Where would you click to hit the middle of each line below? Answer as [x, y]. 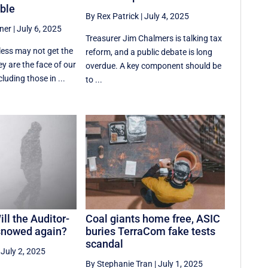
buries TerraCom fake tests [151, 232]
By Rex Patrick [112, 16]
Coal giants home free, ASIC [153, 219]
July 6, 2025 [39, 28]
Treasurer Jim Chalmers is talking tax [154, 38]
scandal [105, 244]
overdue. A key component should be [154, 66]
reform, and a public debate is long [149, 52]
